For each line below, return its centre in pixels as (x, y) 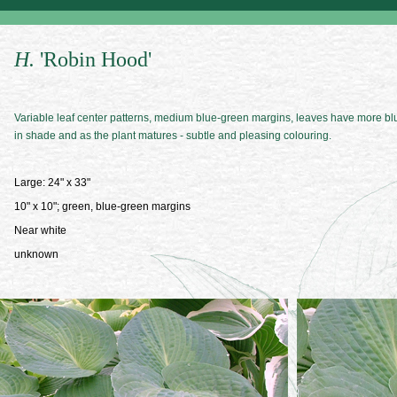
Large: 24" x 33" (52, 183)
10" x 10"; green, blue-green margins (102, 206)
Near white (40, 230)
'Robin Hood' (96, 59)
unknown (36, 254)
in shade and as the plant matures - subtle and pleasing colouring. (173, 136)
